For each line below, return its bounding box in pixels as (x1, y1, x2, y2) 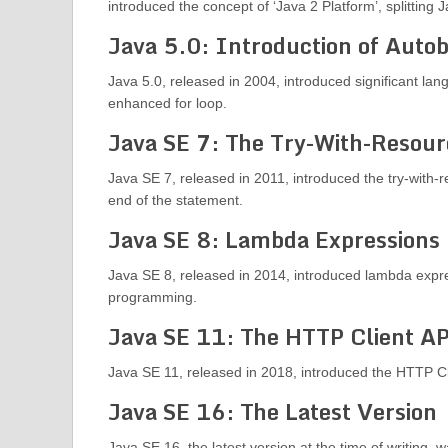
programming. (107, 289, 197, 306)
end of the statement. (107, 192, 243, 209)
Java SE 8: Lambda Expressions (107, 222, 440, 258)
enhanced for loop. (107, 95, 227, 112)
